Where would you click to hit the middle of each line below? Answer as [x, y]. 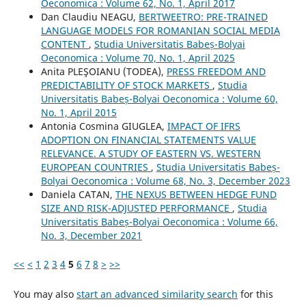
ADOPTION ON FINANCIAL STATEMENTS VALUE [148, 139]
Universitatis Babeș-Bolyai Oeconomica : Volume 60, [159, 98]
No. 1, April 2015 [79, 112]
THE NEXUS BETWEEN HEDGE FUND [196, 194]
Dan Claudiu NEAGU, [89, 16]
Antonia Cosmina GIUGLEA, [104, 126]
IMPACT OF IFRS [204, 126]
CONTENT [65, 44]
